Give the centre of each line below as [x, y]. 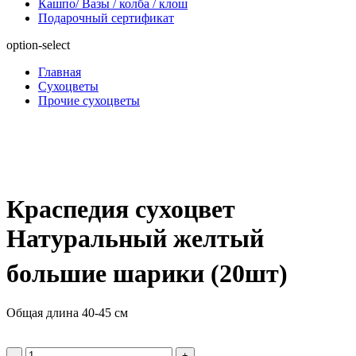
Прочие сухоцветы [89, 100]
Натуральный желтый [135, 239]
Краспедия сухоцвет [121, 209]
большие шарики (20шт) [147, 274]
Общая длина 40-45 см [67, 312]
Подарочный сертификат [106, 17]
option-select [38, 44]
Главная [60, 72]
